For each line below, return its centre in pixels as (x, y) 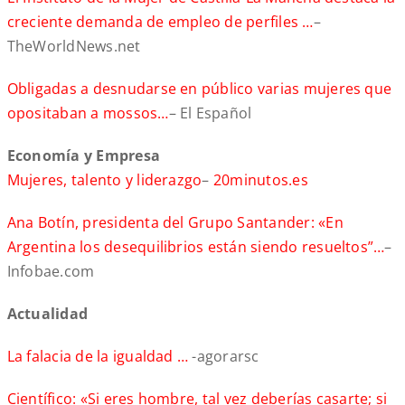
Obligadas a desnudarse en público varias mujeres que (199, 89)
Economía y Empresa (84, 156)
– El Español (210, 113)
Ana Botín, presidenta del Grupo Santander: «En (175, 223)
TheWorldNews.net (74, 47)
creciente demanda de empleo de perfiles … (160, 22)
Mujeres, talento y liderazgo (104, 180)
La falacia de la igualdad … (99, 357)
